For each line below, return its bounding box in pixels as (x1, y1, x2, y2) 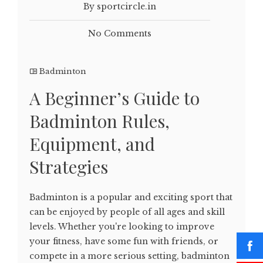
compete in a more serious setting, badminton (29, 250, 230, 261)
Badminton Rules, (29, 109, 170, 133)
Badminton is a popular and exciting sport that (29, 191, 232, 203)
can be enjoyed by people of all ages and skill (29, 206, 225, 217)
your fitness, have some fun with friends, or (29, 235, 218, 247)
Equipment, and (29, 131, 155, 156)
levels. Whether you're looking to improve (29, 221, 214, 232)
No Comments (88, 28, 151, 39)
